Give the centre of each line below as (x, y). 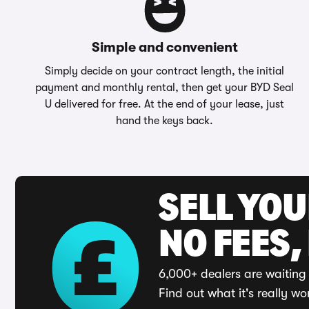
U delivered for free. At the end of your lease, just (165, 104)
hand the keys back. (165, 121)
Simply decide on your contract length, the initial (165, 71)
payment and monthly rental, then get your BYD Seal (165, 88)
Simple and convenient (165, 47)
